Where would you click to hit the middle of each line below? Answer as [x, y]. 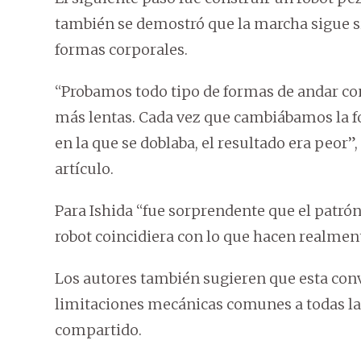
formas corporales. [121, 50]
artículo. [84, 169]
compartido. [98, 330]
